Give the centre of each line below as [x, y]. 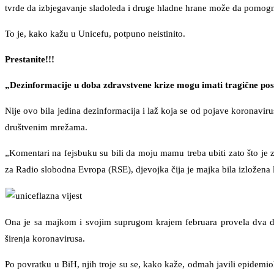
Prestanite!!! [30, 59]
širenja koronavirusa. [45, 238]
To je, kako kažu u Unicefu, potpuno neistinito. [95, 33]
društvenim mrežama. [46, 127]
